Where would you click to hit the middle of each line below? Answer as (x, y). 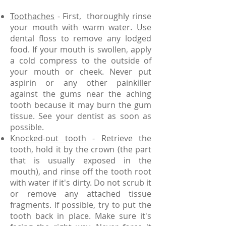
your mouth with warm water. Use (81, 27)
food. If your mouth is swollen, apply (81, 49)
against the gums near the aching (81, 94)
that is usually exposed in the (81, 160)
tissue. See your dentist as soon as (81, 116)
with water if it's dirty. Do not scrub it (81, 183)
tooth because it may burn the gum (81, 105)
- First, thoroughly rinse (103, 16)
